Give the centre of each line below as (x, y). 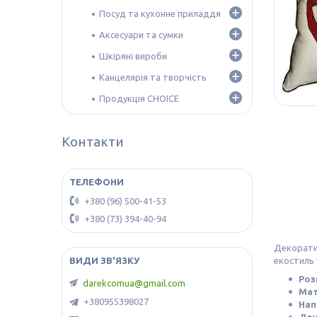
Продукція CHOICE (139, 98)
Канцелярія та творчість (153, 77)
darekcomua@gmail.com (134, 283)
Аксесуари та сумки (141, 34)
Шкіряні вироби (133, 56)
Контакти (93, 141)
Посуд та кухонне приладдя (160, 13)
